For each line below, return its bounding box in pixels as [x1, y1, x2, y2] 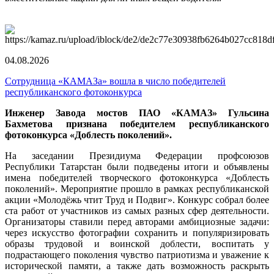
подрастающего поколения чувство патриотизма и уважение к [5, 249, 269, 260]
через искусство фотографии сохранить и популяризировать [5, 227, 269, 238]
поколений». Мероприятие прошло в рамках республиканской [5, 183, 269, 194]
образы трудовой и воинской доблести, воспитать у [5, 238, 269, 249]
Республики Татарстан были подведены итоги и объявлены [5, 161, 269, 172]
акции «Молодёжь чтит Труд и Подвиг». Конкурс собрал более [5, 194, 269, 205]
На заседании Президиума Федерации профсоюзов [5, 150, 269, 161]
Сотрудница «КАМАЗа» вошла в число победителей [5, 75, 226, 86]
